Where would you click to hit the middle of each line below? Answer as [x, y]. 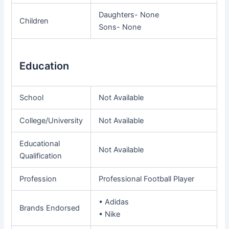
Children [34, 21]
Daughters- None [129, 15]
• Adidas [114, 202]
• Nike [110, 214]
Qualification [41, 156]
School [32, 97]
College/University [51, 120]
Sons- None [120, 27]
